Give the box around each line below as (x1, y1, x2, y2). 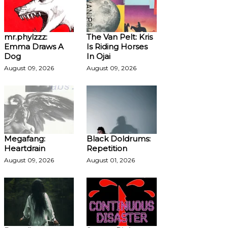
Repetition (87, 144, 127, 153)
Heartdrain (4, 144, 45, 153)
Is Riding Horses (87, 42, 148, 51)
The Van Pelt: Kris (87, 32, 153, 42)
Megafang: (4, 134, 45, 144)
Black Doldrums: (87, 134, 151, 144)
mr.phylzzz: (4, 32, 47, 42)
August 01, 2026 (87, 156, 135, 164)
